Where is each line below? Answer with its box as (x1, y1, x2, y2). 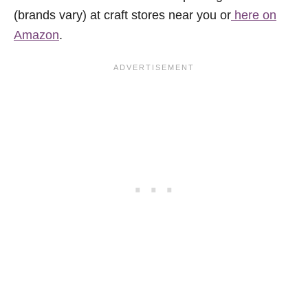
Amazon (14, 28, 59, 43)
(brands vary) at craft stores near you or (14, 8, 231, 23)
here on (231, 8, 276, 23)
